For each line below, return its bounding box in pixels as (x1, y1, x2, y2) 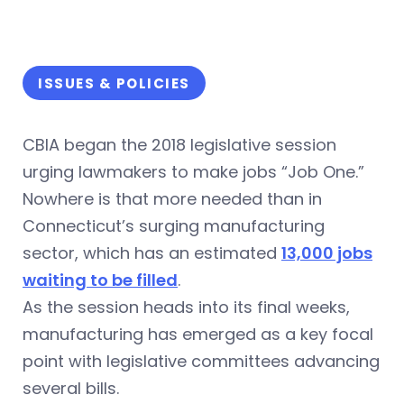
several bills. (23, 377, 119, 399)
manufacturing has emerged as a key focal (23, 323, 373, 345)
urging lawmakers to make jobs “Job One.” (23, 161, 364, 183)
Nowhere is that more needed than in (23, 188, 322, 210)
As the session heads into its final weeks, (23, 296, 350, 318)
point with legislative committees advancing (23, 350, 380, 372)
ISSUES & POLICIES (38, 74, 190, 93)
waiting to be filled (23, 269, 178, 291)
